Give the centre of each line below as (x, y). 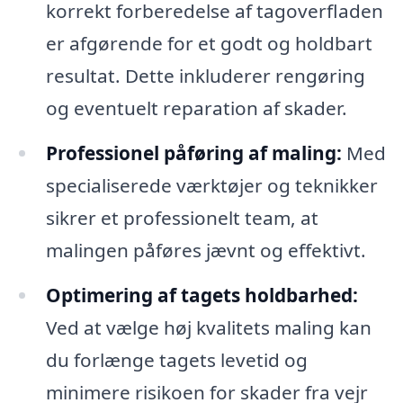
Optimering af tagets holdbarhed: (201, 296)
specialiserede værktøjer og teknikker (211, 186)
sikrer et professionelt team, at (182, 218)
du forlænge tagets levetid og (176, 360)
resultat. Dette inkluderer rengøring (205, 76)
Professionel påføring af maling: (193, 153)
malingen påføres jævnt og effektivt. (206, 251)
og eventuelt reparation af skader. (196, 108)
